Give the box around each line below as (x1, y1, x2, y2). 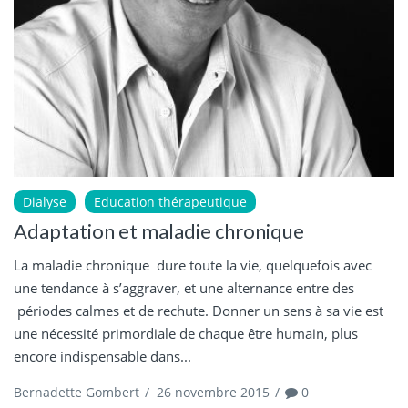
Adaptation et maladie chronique (14, 219, 304, 244)
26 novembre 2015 (157, 383, 270, 402)
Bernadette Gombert (14, 383, 139, 402)
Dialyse (23, 193, 66, 211)
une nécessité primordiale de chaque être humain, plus (14, 324, 358, 343)
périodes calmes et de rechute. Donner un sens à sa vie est (14, 301, 383, 321)
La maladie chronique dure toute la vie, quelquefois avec (14, 256, 372, 275)
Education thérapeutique (94, 193, 247, 211)
